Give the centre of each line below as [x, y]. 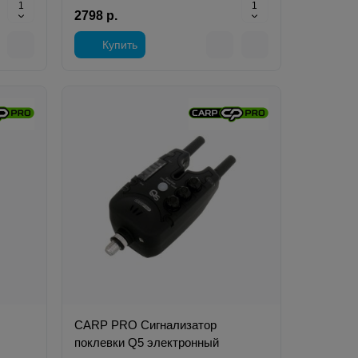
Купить [120, 45]
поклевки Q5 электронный [147, 342]
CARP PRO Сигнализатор [146, 324]
